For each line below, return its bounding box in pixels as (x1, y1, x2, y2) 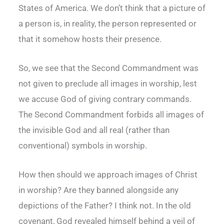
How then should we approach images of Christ (18, 169, 197, 180)
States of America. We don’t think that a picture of (18, 2, 205, 13)
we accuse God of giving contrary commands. (18, 93, 191, 104)
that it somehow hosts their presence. (18, 33, 161, 44)
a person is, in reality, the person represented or (18, 18, 196, 28)
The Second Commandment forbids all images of (18, 109, 204, 119)
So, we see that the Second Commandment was (18, 62, 198, 73)
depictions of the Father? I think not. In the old (18, 200, 191, 211)
